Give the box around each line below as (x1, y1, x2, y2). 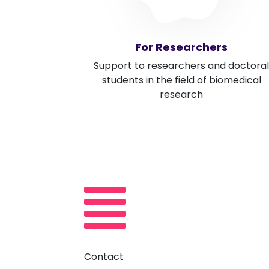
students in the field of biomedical (101, 73, 261, 88)
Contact (84, 250, 124, 264)
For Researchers (135, 40, 228, 55)
